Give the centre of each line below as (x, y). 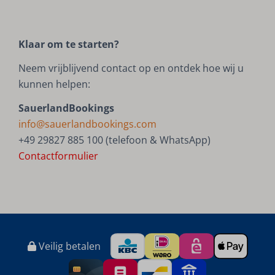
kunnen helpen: (55, 84)
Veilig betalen (68, 246)
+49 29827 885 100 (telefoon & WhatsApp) (115, 140)
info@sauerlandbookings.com (88, 124)
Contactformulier (59, 156)
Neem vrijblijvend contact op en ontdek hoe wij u (131, 68)
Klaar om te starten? (69, 45)
